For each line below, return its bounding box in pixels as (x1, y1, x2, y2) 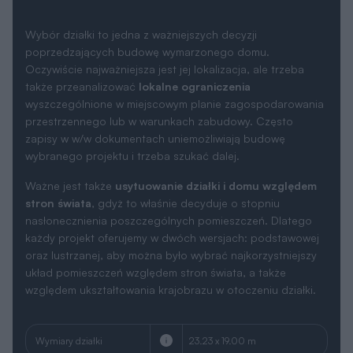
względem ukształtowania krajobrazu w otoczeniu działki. (25, 283, 316, 297)
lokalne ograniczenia (139, 80, 251, 94)
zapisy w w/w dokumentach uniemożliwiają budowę (25, 132, 285, 146)
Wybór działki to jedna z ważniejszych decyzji (25, 28, 257, 42)
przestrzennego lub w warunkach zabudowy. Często (25, 114, 293, 128)
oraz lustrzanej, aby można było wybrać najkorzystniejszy (25, 248, 317, 262)
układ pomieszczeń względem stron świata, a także (25, 266, 286, 280)
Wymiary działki (35, 334, 102, 347)
